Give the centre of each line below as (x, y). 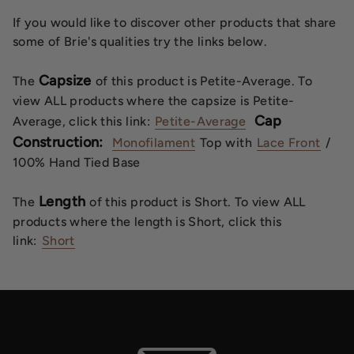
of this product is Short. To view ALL (198, 201)
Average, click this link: (81, 121)
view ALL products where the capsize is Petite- (154, 100)
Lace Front (288, 142)
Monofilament (154, 142)
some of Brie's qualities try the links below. (140, 41)
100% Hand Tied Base (77, 162)
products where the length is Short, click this (147, 221)
